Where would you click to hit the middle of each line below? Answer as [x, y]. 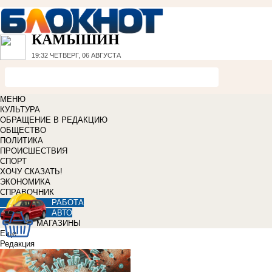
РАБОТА [68, 203]
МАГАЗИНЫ [59, 223]
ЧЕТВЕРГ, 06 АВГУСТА [84, 56]
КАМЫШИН [76, 40]
